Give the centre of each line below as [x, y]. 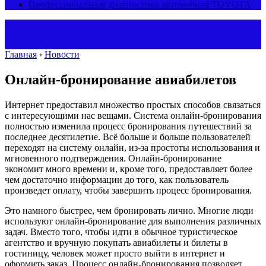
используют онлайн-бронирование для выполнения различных [133, 221]
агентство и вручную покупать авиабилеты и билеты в [116, 242]
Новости [62, 54]
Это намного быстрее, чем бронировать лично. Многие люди [129, 210]
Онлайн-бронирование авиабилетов [121, 79]
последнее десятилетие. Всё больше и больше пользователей [128, 137]
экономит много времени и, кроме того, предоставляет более [129, 169]
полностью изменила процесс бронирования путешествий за [128, 126]
